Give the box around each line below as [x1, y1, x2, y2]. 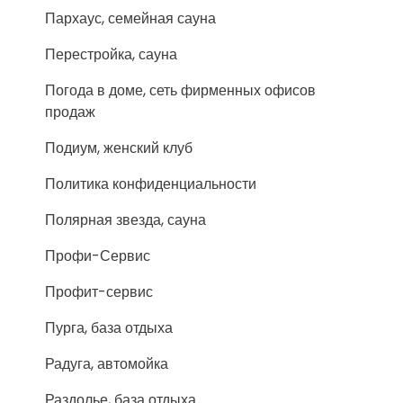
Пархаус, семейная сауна [45, 8, 216, 29]
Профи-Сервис [45, 246, 150, 266]
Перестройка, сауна [45, 44, 177, 65]
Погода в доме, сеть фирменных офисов [45, 80, 316, 101]
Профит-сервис [45, 282, 153, 302]
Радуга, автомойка [45, 354, 168, 374]
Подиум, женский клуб [45, 138, 193, 158]
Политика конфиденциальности [45, 174, 256, 194]
